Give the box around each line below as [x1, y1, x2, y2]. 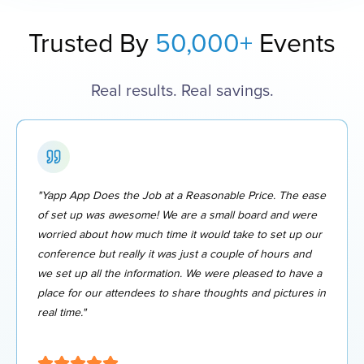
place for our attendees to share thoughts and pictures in [37, 286, 326, 300]
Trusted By [28, 28, 155, 60]
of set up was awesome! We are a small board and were [37, 208, 317, 222]
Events [259, 28, 336, 60]
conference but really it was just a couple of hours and [37, 247, 311, 261]
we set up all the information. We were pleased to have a [37, 266, 322, 280]
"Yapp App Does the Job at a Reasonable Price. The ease [37, 188, 326, 202]
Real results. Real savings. [90, 81, 274, 101]
